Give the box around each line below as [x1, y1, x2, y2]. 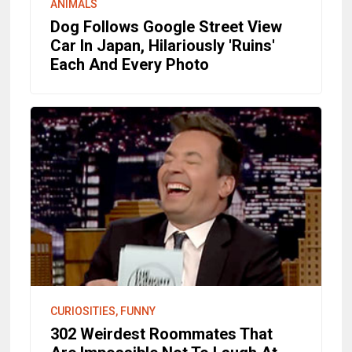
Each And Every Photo [50, 54, 210, 74]
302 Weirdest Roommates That [50, 324, 273, 343]
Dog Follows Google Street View [50, 16, 283, 36]
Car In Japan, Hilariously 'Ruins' [50, 35, 276, 55]
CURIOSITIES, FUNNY [50, 304, 156, 317]
